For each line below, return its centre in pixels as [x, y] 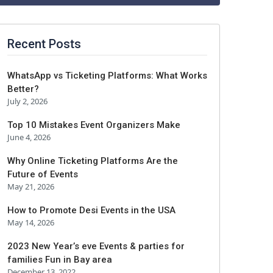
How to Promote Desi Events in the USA [91, 210]
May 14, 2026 [31, 222]
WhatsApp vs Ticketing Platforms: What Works [107, 76]
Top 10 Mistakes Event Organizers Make [94, 125]
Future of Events [43, 174]
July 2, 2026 [27, 101]
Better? [23, 89]
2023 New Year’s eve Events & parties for [96, 246]
